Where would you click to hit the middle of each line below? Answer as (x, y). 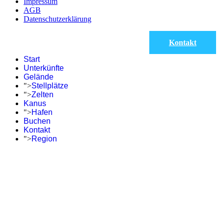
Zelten (42, 94)
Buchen (37, 121)
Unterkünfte (44, 68)
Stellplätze (50, 85)
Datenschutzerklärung (57, 19)
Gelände (39, 77)
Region (44, 138)
